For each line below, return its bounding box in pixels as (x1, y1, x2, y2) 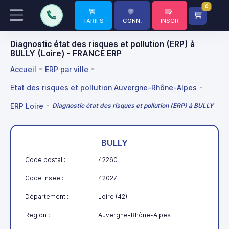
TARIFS (83, 17, 104, 25)
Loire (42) (98, 192, 127, 200)
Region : (25, 211, 50, 219)
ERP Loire (10, 101, 43, 110)
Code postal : (25, 155, 65, 164)
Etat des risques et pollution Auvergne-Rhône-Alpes (10, 83, 197, 92)
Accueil (10, 64, 36, 74)
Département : (25, 192, 68, 200)
